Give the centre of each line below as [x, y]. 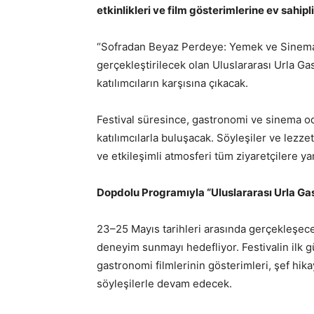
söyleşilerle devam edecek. [164, 284]
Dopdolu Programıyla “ [154, 192]
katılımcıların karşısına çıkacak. [172, 83]
